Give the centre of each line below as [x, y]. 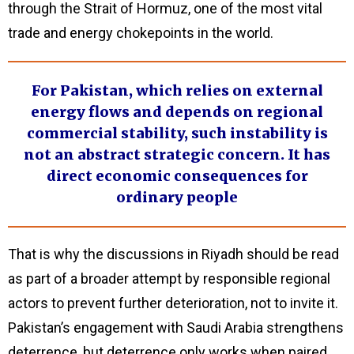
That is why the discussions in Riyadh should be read [173, 254]
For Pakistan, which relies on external [177, 91]
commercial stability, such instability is [177, 134]
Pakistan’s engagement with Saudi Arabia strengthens [176, 327]
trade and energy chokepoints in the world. [141, 32]
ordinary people [177, 198]
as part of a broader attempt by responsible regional [169, 278]
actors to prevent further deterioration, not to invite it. [173, 303]
